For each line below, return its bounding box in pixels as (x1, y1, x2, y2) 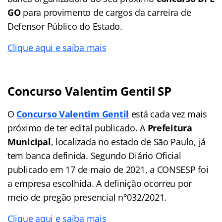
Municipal (7, 135, 51, 148)
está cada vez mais (129, 108, 207, 120)
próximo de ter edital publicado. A (7, 121, 148, 134)
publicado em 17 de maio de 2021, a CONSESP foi (7, 163, 209, 175)
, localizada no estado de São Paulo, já (51, 135, 206, 148)
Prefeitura (147, 121, 192, 134)
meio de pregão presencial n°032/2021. (7, 191, 167, 203)
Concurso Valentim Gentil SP (7, 82, 171, 99)
